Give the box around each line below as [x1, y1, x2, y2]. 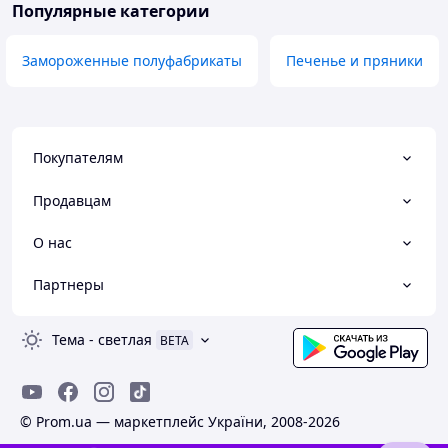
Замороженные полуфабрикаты [22, 51, 242, 71]
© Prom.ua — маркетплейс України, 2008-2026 [20, 412, 340, 432]
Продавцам [33, 190, 111, 210]
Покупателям [33, 148, 123, 168]
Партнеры [33, 275, 104, 295]
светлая [98, 330, 152, 350]
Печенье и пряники [286, 51, 423, 71]
